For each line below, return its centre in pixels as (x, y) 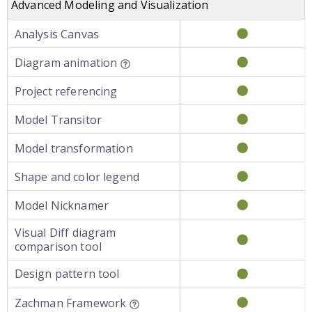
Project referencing (66, 91)
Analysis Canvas (56, 34)
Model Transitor (58, 120)
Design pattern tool (67, 274)
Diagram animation (66, 63)
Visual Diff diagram (65, 233)
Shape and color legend (77, 177)
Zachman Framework (70, 303)
